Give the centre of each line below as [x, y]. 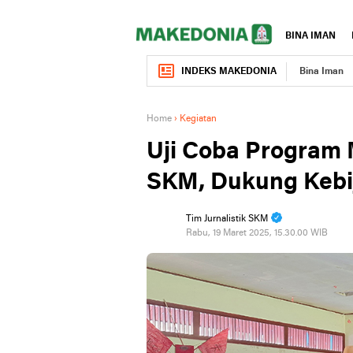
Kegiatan [198, 119]
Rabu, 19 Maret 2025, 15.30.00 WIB [257, 233]
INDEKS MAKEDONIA [229, 72]
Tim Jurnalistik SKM [227, 219]
